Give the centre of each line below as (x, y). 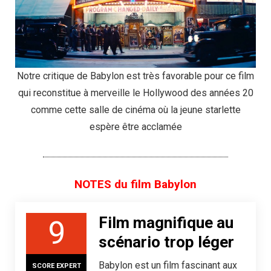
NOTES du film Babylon (135, 184)
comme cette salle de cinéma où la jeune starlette (135, 110)
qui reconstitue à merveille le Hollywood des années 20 (135, 93)
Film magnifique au (166, 223)
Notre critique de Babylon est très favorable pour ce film (135, 76)
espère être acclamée (135, 127)
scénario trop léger (166, 242)
